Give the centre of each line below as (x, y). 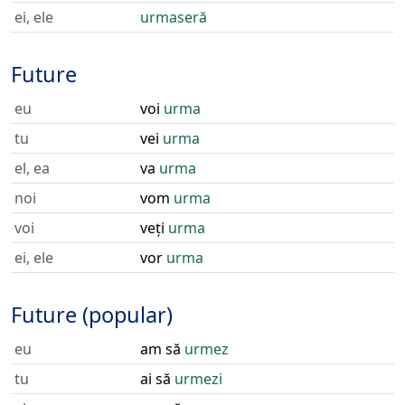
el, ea (32, 168)
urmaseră (174, 17)
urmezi (198, 379)
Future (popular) (92, 315)
